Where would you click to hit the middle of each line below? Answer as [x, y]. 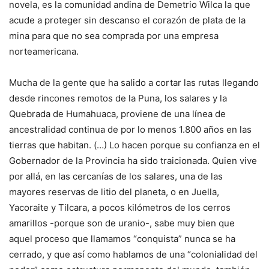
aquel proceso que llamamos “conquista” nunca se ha [122, 239]
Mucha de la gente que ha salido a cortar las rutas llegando [134, 83]
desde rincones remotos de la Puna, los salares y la [118, 98]
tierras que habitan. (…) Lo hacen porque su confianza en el [134, 145]
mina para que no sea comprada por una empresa [114, 36]
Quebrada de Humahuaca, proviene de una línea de [117, 114]
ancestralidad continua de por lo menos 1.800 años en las [130, 130]
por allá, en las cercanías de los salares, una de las [116, 177]
